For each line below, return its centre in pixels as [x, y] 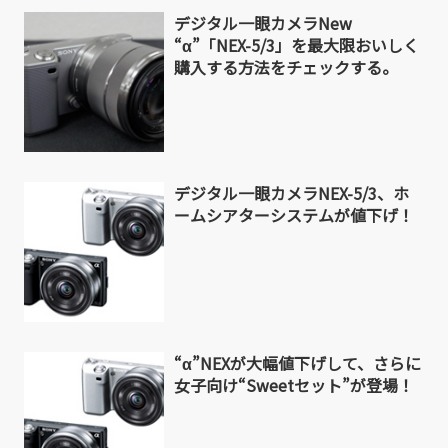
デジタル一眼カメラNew [263, 23]
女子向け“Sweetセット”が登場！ [294, 385]
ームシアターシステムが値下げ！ [294, 215]
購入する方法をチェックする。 [286, 67]
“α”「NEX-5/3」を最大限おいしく [296, 45]
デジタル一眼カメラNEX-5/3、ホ [291, 193]
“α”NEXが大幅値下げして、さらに [297, 363]
